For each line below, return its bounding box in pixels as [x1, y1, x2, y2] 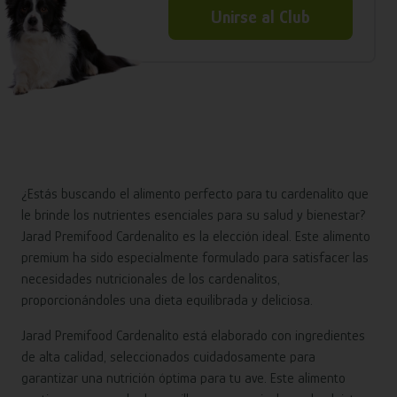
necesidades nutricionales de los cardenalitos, [21, 271, 280, 288]
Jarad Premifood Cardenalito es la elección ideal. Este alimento [21, 229, 370, 245]
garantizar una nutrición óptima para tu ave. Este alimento [21, 370, 346, 387]
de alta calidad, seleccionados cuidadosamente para [21, 349, 315, 366]
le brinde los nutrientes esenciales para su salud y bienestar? [21, 207, 366, 224]
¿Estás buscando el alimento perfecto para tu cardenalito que [21, 186, 369, 203]
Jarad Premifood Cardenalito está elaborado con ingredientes [21, 328, 365, 345]
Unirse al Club [210, 7, 310, 27]
